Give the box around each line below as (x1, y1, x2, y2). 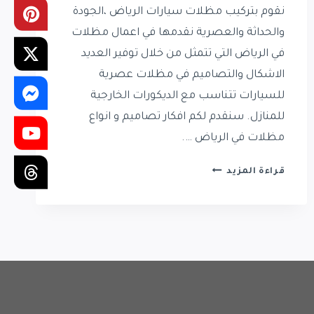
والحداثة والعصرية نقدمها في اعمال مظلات (71, 27, 285, 40)
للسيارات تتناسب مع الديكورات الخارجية (90, 90, 285, 103)
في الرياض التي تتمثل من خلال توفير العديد (81, 48, 285, 61)
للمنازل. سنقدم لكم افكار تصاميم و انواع (89, 111, 285, 124)
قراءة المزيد (226, 167, 285, 177)
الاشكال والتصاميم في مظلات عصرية (99, 69, 285, 82)
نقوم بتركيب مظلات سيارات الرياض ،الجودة (73, 6, 285, 19)
